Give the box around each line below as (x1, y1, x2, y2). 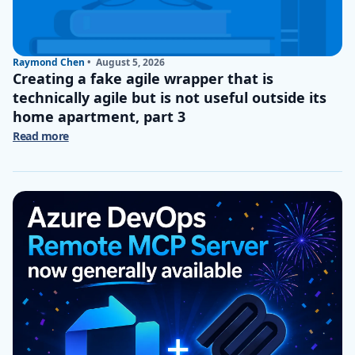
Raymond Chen (13, 55, 85, 70)
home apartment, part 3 (13, 107, 185, 127)
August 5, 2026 (94, 55, 165, 70)
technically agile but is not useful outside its (13, 88, 326, 108)
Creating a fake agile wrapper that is (13, 69, 273, 89)
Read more (13, 128, 69, 144)
